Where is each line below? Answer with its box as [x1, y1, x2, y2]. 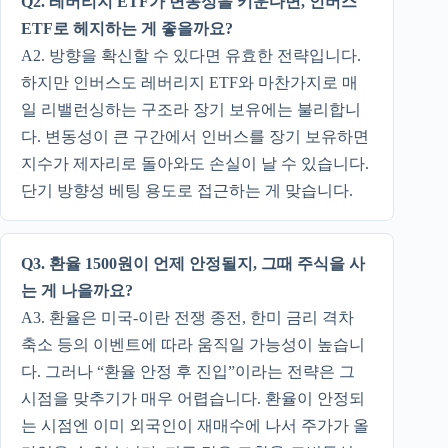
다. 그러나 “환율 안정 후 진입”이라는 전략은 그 [21, 362, 355, 380]
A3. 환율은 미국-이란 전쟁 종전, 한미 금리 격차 [21, 308, 354, 326]
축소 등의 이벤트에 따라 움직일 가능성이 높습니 [21, 335, 365, 353]
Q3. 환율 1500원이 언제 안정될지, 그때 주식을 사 [21, 254, 365, 272]
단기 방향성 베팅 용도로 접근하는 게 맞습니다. [21, 181, 353, 199]
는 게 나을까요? [21, 281, 133, 299]
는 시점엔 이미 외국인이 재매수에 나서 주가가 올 [21, 416, 369, 434]
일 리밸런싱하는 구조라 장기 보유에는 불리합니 [21, 100, 361, 118]
